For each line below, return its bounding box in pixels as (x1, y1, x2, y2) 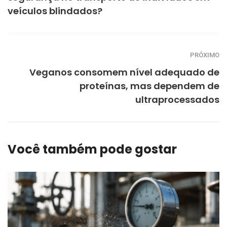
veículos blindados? (8, 5, 102, 18)
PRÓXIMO (190, 51, 219, 59)
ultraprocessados (135, 93, 219, 106)
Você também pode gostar (8, 141, 177, 158)
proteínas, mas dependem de (80, 80, 219, 93)
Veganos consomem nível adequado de (29, 66, 219, 79)
